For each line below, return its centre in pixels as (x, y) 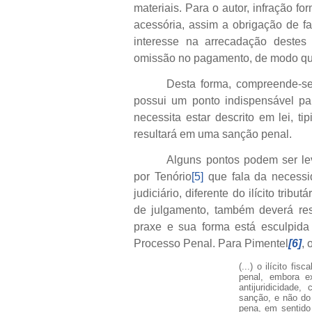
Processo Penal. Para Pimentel (211, 243)
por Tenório (163, 176)
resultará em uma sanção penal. (213, 134)
